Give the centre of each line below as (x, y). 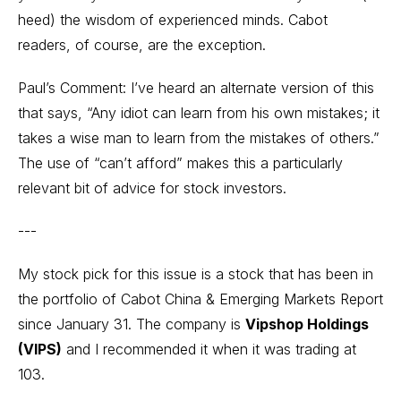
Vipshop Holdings (307, 324)
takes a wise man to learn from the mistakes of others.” (199, 138)
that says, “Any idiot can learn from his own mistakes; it (199, 113)
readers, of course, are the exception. (142, 45)
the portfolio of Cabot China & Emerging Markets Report (200, 299)
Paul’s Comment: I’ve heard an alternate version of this (196, 88)
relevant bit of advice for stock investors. (152, 188)
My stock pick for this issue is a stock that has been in (196, 274)
